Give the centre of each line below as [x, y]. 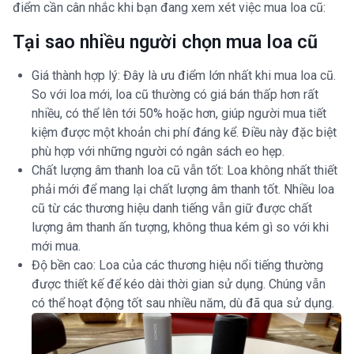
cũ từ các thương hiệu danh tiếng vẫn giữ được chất [172, 208]
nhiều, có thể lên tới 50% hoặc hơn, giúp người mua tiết [179, 113]
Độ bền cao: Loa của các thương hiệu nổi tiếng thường [177, 265]
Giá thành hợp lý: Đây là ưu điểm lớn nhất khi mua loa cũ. [184, 75]
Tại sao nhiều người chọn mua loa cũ [165, 41]
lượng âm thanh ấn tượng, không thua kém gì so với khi [180, 227]
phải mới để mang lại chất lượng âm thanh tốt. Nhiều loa [183, 189]
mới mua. [56, 246]
